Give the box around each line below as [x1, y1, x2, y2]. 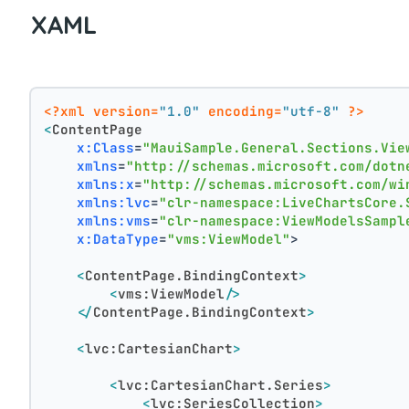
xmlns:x [77, 174, 135, 193]
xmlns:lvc [77, 193, 152, 211]
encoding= [200, 101, 283, 120]
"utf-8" [282, 101, 341, 120]
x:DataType [77, 229, 160, 247]
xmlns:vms [77, 211, 152, 229]
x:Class [77, 138, 135, 156]
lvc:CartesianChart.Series [118, 375, 324, 393]
